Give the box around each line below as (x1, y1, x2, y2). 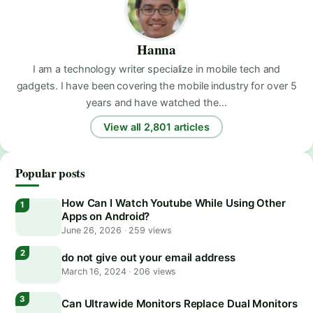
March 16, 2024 (61, 266, 129, 277)
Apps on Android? (61, 210, 150, 224)
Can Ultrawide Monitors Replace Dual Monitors (61, 297, 298, 311)
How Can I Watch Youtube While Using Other (61, 196, 286, 210)
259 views (126, 225, 172, 236)
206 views (131, 266, 177, 277)
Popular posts (15, 164, 85, 182)
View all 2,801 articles (103, 120, 210, 133)
